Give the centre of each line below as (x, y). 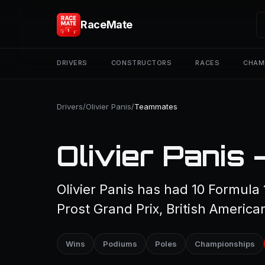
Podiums (120, 244)
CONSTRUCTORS (141, 63)
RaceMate (107, 25)
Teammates (156, 106)
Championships (225, 244)
